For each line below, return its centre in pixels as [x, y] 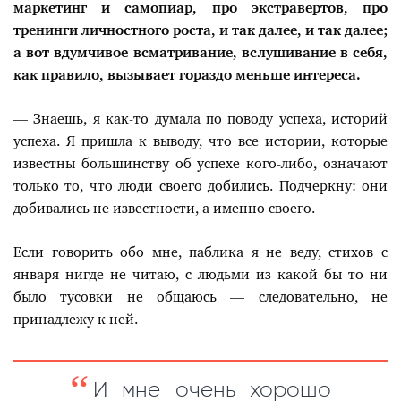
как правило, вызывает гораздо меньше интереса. [187, 75]
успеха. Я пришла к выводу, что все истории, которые [200, 141]
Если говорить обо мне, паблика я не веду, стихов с [200, 252]
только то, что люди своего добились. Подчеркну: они [200, 186]
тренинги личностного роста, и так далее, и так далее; [200, 30]
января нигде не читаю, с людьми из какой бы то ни [200, 275]
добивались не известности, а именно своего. [164, 209]
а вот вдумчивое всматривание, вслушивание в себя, [200, 53]
